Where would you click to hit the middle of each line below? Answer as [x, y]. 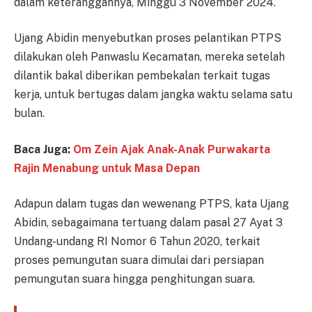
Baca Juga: [44, 149]
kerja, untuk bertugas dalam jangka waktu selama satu [153, 95]
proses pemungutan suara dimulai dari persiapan [139, 260]
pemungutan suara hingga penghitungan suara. [134, 279]
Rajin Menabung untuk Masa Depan [107, 168]
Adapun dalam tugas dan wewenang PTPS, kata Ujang [151, 204]
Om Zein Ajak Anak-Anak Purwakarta [172, 149]
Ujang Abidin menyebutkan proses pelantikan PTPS [148, 38]
